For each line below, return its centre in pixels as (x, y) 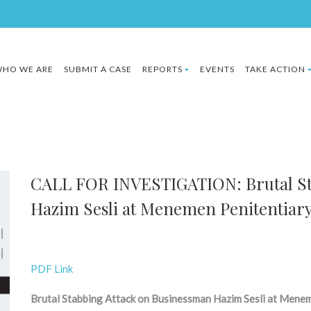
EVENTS (217, 69)
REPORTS (162, 69)
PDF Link (52, 269)
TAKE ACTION (275, 69)
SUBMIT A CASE (98, 69)
